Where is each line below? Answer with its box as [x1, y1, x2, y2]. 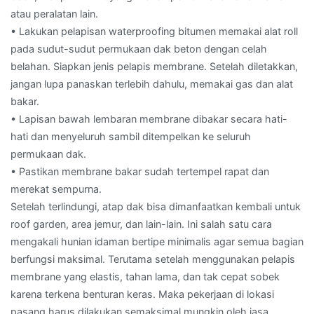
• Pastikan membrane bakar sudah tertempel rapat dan [11, 165, 269, 177]
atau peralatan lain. [11, 7, 98, 20]
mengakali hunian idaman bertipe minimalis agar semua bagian [11, 235, 303, 247]
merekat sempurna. [11, 182, 102, 195]
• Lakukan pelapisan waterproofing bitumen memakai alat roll [11, 25, 298, 37]
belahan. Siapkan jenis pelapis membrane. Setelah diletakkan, [11, 60, 298, 72]
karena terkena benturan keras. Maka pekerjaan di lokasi [11, 287, 274, 300]
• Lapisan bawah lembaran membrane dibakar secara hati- [11, 112, 287, 125]
